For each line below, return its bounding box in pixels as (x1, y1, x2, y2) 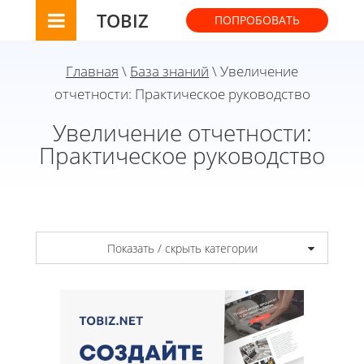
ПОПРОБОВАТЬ (214, 12, 300, 28)
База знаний (130, 62, 209, 80)
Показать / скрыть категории (106, 240, 258, 256)
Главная (66, 62, 119, 80)
